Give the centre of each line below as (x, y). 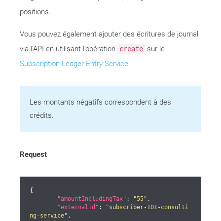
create (131, 49)
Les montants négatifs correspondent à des (100, 102)
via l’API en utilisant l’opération (69, 49)
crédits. (42, 115)
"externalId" (78, 207)
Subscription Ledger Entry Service (74, 64)
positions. (35, 12)
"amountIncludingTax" (92, 199)
